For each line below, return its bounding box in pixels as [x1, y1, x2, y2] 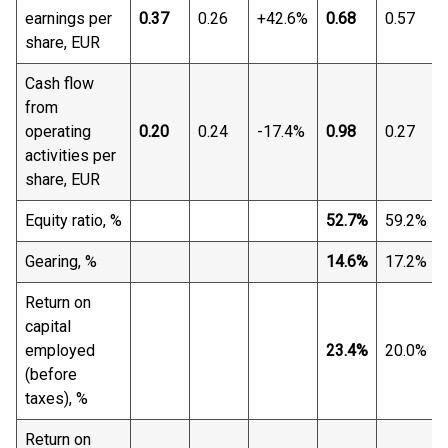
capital [25, 317, 71, 336]
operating [25, 122, 91, 141]
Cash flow [25, 74, 94, 93]
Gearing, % [25, 252, 97, 271]
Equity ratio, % [25, 211, 122, 230]
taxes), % [25, 389, 88, 408]
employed [25, 341, 95, 360]
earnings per [25, 9, 112, 28]
